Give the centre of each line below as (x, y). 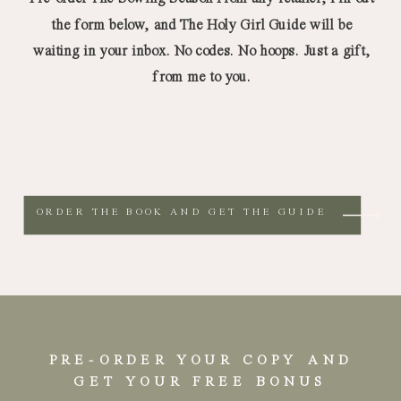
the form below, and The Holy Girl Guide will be (202, 25)
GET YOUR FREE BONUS (201, 383)
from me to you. (202, 78)
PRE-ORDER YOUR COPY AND (201, 362)
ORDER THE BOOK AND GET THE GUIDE (184, 212)
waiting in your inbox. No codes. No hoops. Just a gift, (202, 51)
